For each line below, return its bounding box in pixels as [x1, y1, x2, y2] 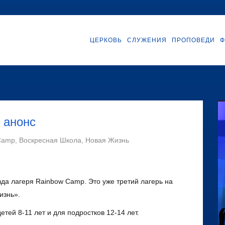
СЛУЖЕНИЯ [127, 37, 167, 44]
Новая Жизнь [85, 136, 129, 144]
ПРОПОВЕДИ [172, 37, 215, 44]
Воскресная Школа [19, 136, 81, 144]
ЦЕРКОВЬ [90, 37, 122, 44]
